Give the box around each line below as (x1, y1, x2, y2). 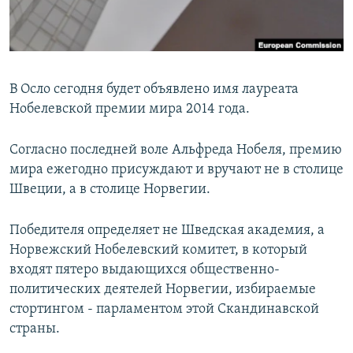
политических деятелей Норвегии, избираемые (9, 282, 316, 298)
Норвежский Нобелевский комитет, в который (9, 243, 307, 258)
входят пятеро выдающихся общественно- (9, 262, 280, 278)
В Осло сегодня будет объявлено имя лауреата (9, 82, 299, 98)
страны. (9, 321, 60, 337)
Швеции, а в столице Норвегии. (9, 182, 210, 198)
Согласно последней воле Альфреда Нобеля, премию (9, 143, 342, 158)
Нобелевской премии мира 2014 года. (9, 102, 250, 117)
